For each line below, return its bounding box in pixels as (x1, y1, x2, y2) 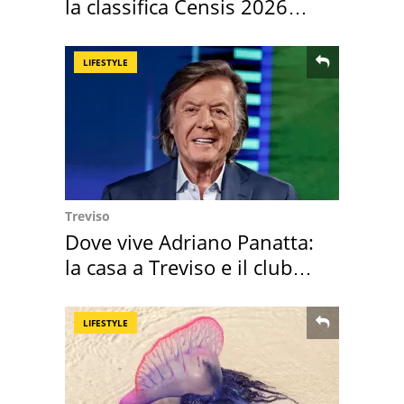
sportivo (65, 279, 141, 307)
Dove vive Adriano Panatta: (65, 228, 314, 256)
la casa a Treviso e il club (65, 253, 292, 281)
